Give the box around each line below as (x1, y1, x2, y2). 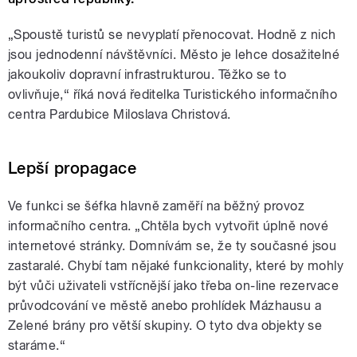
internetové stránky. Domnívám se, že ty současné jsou (8, 238, 337, 254)
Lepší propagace (8, 159, 137, 178)
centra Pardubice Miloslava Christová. (8, 107, 231, 123)
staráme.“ (8, 338, 66, 354)
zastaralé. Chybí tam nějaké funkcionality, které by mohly (8, 258, 344, 274)
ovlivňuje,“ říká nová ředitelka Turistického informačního (8, 87, 338, 103)
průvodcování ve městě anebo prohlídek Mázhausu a (8, 298, 322, 314)
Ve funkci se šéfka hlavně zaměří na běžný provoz (8, 198, 305, 214)
